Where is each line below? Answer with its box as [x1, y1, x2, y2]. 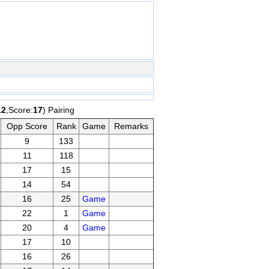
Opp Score [7, 121, 47, 131]
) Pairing [43, 105, 74, 115]
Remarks [114, 121, 148, 131]
